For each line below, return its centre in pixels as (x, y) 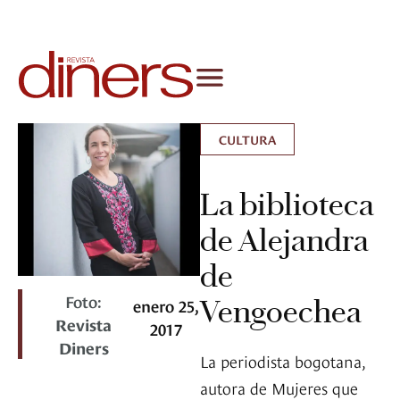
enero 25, (166, 305)
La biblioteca (287, 205)
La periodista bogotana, (283, 361)
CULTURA (247, 139)
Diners (83, 347)
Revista (84, 324)
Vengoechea (281, 312)
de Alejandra (284, 241)
